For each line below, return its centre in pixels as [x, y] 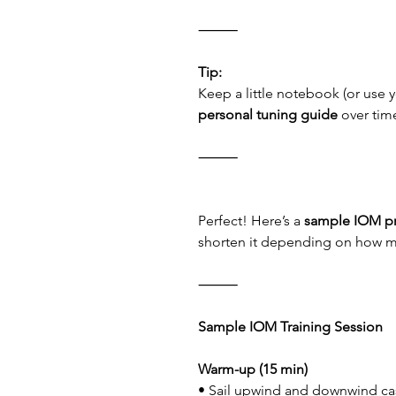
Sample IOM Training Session [290, 327]
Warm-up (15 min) [253, 369]
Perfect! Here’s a [251, 221]
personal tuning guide [268, 114]
